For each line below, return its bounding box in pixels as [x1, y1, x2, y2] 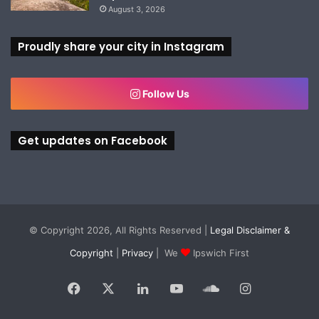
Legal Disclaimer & [210, 224, 290, 236]
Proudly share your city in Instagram [18, 38, 224, 54]
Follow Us [140, 87, 189, 100]
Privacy [122, 246, 153, 258]
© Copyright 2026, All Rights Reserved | [29, 224, 210, 236]
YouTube [183, 280, 235, 296]
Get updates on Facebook [18, 132, 167, 148]
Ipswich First [190, 246, 249, 258]
